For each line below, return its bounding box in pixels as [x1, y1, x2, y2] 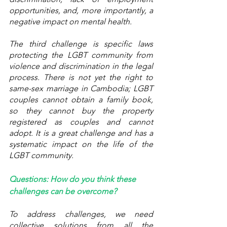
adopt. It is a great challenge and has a [9, 128, 153, 138]
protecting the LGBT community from [9, 50, 153, 60]
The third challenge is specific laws [9, 39, 153, 49]
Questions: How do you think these [9, 174, 138, 184]
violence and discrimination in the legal [9, 61, 153, 71]
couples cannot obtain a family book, [9, 95, 153, 105]
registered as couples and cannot [9, 117, 153, 127]
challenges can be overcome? [9, 186, 117, 197]
